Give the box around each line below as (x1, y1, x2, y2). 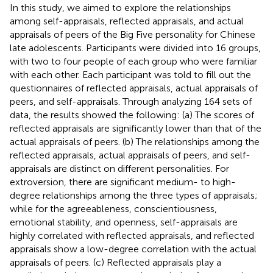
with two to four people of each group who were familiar (10, 55, 257, 67)
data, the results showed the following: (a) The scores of (10, 108, 254, 121)
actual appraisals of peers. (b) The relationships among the (10, 135, 260, 147)
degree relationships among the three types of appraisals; (10, 189, 258, 201)
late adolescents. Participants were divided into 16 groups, (10, 41, 261, 54)
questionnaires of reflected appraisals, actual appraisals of (10, 82, 258, 94)
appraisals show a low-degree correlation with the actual (10, 243, 257, 255)
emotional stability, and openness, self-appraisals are (10, 216, 238, 228)
